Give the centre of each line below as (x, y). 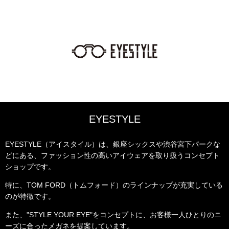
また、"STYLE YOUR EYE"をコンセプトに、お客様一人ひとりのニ (113, 215)
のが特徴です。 (30, 196)
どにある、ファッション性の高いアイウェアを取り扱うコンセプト (112, 155)
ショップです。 (30, 167)
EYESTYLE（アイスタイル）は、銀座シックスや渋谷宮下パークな (113, 144)
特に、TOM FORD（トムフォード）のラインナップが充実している (114, 185)
